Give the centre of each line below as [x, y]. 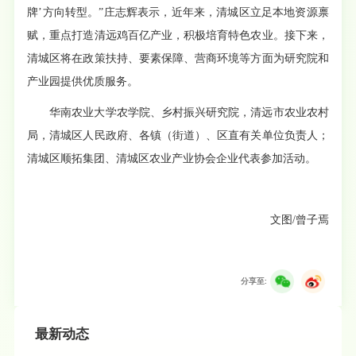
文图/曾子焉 [299, 220]
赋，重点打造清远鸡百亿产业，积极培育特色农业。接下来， [178, 36]
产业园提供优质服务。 [83, 82]
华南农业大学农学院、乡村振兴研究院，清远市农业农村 [189, 113]
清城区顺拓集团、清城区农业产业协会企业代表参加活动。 [172, 159]
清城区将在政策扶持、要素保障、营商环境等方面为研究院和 [178, 59]
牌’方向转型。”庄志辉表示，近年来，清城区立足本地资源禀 [178, 13]
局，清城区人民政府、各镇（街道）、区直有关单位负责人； [178, 136]
